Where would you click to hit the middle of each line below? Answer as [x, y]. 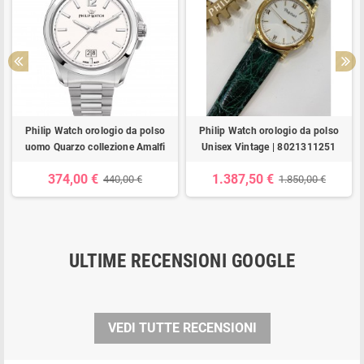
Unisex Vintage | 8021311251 [269, 147]
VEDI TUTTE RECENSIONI [182, 327]
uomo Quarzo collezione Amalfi [95, 147]
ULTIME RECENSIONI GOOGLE [182, 261]
